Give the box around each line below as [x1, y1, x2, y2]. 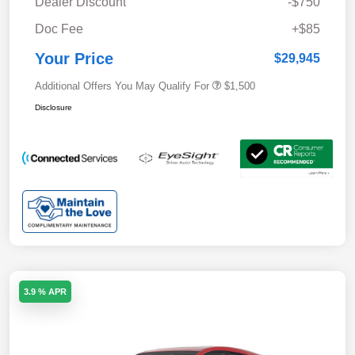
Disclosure [35, 102, 72, 112]
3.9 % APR [24, 286, 67, 296]
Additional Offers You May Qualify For [35, 79, 209, 92]
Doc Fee [35, 21, 83, 36]
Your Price [35, 49, 113, 67]
